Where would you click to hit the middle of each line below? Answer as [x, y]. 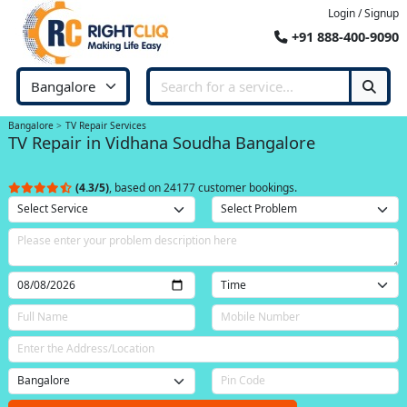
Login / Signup [363, 13]
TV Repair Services [106, 125]
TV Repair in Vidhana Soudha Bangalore [162, 142]
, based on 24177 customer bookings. [203, 187]
